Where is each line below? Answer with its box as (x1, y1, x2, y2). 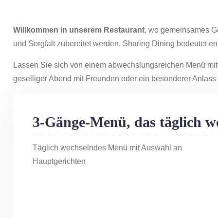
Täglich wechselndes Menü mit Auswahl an (33, 144, 182, 152)
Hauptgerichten (33, 157, 86, 165)
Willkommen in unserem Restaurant (13, 26, 145, 34)
